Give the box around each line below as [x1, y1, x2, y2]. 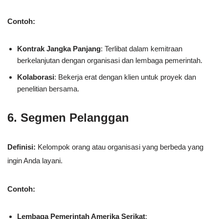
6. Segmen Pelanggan [7, 110, 129, 124]
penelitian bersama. [17, 84, 79, 93]
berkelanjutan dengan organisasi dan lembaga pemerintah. [17, 56, 202, 65]
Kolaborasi [17, 72, 54, 81]
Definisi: [7, 142, 36, 151]
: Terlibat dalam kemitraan [101, 44, 182, 53]
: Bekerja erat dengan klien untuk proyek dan [54, 72, 196, 81]
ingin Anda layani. [7, 156, 63, 165]
